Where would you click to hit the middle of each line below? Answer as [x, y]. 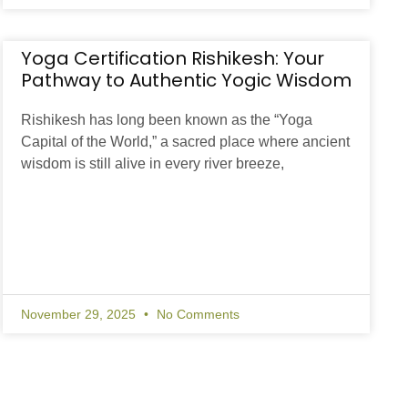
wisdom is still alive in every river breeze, [152, 164]
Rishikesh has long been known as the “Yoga [166, 120]
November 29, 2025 [80, 315]
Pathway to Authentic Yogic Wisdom [186, 81]
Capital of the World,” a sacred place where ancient [185, 142]
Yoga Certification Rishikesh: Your [172, 59]
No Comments [196, 315]
